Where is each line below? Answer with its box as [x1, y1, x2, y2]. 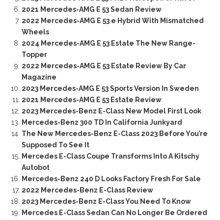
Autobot [21, 164, 50, 172]
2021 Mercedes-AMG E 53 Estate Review [21, 96, 162, 104]
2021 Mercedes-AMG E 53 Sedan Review [21, 5, 162, 14]
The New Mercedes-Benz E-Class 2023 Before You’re [21, 130, 208, 138]
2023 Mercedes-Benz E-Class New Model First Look [21, 107, 201, 115]
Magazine [21, 73, 56, 82]
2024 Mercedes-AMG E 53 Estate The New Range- [21, 39, 195, 48]
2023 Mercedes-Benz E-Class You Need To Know [21, 197, 191, 206]
